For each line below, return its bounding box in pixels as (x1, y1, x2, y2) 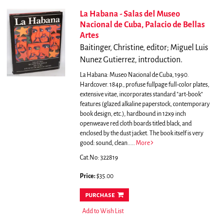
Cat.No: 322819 (79, 154, 118, 162)
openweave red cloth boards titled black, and (79, 120, 192, 127)
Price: (79, 173, 96, 180)
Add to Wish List (82, 208, 124, 215)
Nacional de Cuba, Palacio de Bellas (79, 20, 205, 30)
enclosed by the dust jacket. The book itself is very (79, 130, 203, 137)
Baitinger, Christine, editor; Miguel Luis (79, 43, 208, 53)
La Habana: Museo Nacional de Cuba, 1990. (79, 72, 189, 79)
